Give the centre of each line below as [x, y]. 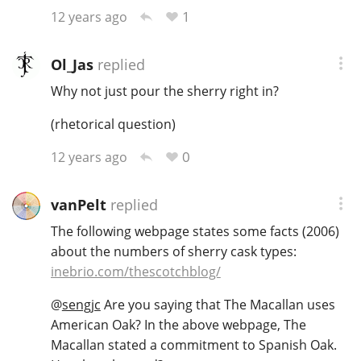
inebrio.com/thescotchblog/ [135, 272]
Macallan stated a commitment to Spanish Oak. [193, 345]
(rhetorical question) [113, 124]
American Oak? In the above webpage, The [178, 325]
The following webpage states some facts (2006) [195, 232]
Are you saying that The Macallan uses [218, 305]
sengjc [81, 305]
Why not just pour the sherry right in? [164, 91]
